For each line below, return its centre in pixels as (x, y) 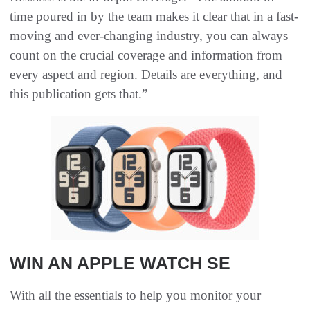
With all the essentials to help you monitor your (135, 295)
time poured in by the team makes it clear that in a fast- (154, 16)
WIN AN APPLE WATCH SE (120, 263)
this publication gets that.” (79, 94)
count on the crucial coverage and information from (146, 55)
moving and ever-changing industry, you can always (149, 36)
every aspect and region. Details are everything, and (146, 74)
